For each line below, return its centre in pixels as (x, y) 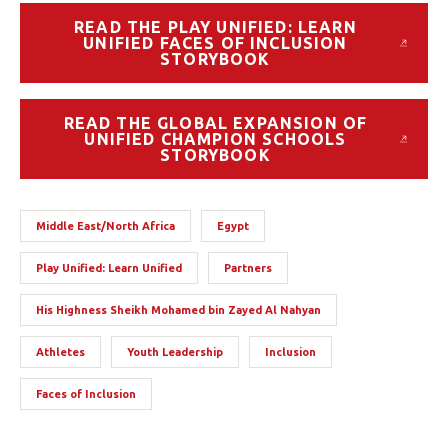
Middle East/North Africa (105, 226)
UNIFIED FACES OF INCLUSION (215, 43)
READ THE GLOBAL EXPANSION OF (215, 123)
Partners (248, 268)
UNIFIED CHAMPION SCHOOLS (215, 139)
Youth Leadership (175, 352)
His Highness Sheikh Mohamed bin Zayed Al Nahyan (178, 310)
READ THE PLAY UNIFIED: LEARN (215, 27)
